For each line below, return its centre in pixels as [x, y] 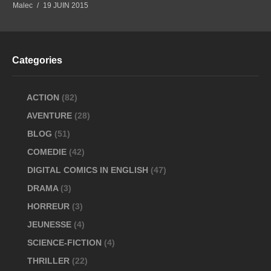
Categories [37, 60]
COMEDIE [47, 152]
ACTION [43, 97]
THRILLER [48, 260]
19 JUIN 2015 [66, 6]
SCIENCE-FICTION [64, 242]
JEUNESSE [49, 224]
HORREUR [48, 206]
